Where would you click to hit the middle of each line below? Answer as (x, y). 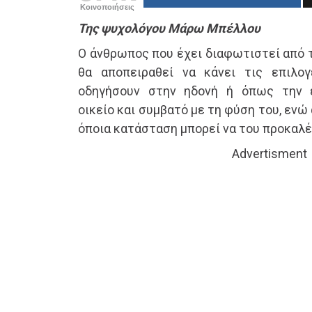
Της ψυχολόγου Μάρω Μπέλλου (169, 29)
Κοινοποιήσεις (107, 7)
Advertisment (270, 154)
